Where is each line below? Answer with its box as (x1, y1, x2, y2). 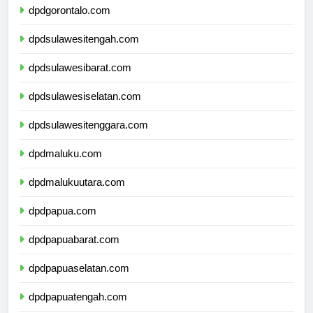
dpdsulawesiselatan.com (29, 103, 141, 115)
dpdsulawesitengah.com (29, 45, 139, 58)
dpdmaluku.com (29, 160, 102, 173)
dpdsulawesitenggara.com (29, 131, 148, 144)
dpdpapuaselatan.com (29, 275, 129, 287)
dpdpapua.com (29, 217, 96, 230)
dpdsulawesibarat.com (29, 74, 131, 87)
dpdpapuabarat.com (29, 246, 119, 259)
